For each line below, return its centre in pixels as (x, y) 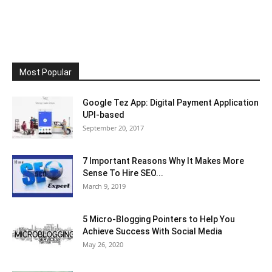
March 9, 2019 (104, 186)
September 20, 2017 (113, 128)
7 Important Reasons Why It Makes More (163, 161)
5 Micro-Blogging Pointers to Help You (159, 219)
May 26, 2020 (103, 245)
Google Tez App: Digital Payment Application (171, 103)
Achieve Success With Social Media (152, 232)
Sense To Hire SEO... (123, 173)
